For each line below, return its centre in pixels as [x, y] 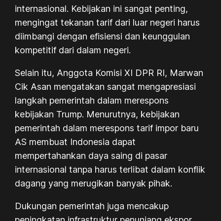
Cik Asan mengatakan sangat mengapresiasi [106, 86]
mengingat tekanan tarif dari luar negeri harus [108, 22]
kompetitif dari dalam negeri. [73, 50]
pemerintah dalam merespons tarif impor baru [107, 128]
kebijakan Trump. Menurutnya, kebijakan [97, 114]
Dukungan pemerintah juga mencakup [92, 206]
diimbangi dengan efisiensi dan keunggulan [103, 36]
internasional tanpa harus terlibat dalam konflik [110, 169]
